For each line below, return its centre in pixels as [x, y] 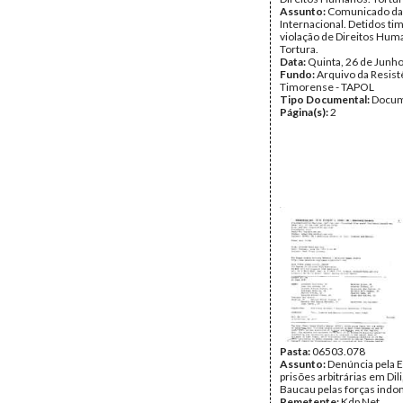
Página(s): [305, 112]
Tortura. [299, 49]
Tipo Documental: [326, 99]
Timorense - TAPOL [327, 87]
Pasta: [296, 351]
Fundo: [298, 74]
